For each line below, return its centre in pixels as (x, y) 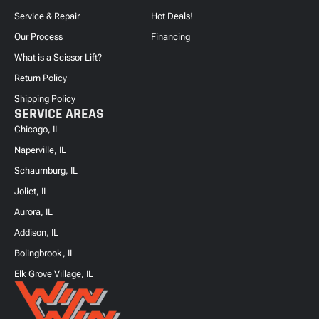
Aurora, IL (33, 211)
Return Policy (41, 78)
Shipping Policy (45, 98)
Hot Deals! (172, 16)
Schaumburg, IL (46, 170)
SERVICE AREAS (59, 114)
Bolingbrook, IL (45, 253)
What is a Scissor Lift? (58, 57)
